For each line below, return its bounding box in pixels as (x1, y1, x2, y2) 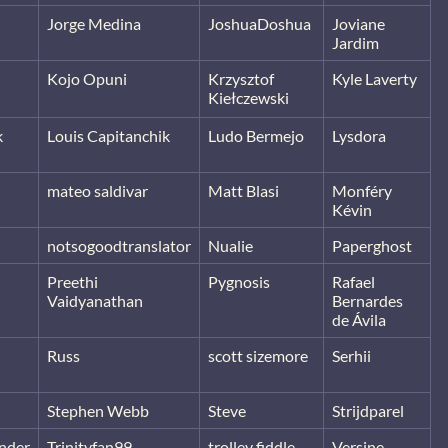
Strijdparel (332, 400, 404, 420)
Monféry (332, 180, 392, 200)
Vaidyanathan (47, 290, 143, 310)
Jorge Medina (47, 13, 141, 33)
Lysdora (332, 125, 386, 145)
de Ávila (332, 309, 386, 329)
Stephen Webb (47, 400, 149, 420)
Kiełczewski (208, 87, 289, 107)
